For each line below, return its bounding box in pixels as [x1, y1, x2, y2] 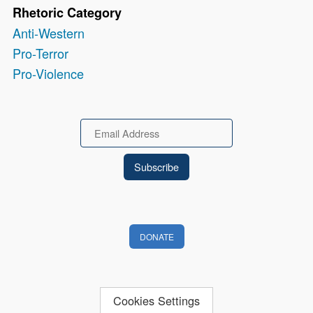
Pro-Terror [13, 44, 69, 63]
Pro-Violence [13, 64, 85, 83]
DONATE [139, 231, 174, 243]
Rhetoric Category [13, 3, 122, 22]
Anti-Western [13, 24, 85, 43]
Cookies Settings [113, 291, 200, 309]
